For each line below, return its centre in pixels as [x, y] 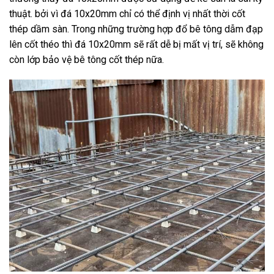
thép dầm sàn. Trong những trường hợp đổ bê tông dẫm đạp [136, 29]
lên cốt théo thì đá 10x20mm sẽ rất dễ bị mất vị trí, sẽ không [136, 44]
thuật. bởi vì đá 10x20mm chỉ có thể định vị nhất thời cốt [127, 13]
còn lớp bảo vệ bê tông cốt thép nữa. [87, 59]
